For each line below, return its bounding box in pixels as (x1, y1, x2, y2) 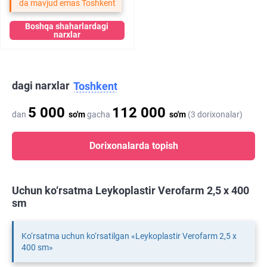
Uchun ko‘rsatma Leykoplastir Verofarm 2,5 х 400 (12, 184, 249, 197)
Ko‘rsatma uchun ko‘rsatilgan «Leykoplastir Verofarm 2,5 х (21, 231, 237, 241)
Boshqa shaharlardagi (25, 21, 109, 31)
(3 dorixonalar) (186, 110, 243, 120)
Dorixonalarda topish (89, 140, 178, 152)
